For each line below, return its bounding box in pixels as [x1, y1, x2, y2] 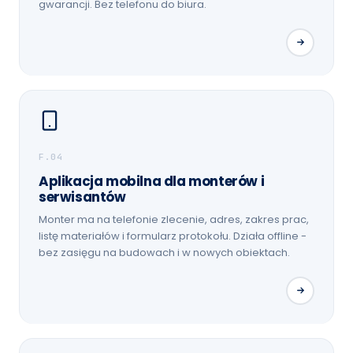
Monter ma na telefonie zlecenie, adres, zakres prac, [39, 211, 309, 227]
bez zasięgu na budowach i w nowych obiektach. [39, 244, 290, 260]
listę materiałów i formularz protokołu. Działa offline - [39, 228, 307, 243]
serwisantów [39, 187, 126, 206]
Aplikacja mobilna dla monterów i [39, 171, 265, 191]
